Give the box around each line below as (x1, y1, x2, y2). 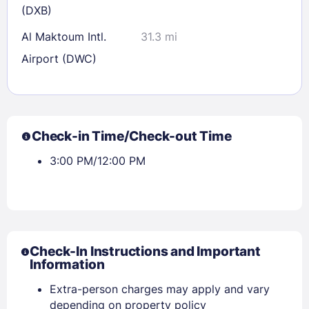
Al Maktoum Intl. (21, 29, 106, 43)
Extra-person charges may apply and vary (50, 281, 270, 296)
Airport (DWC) (21, 51, 97, 66)
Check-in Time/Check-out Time (32, 128, 232, 144)
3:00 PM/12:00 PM (50, 153, 146, 168)
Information (30, 256, 105, 272)
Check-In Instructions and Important (30, 243, 261, 259)
